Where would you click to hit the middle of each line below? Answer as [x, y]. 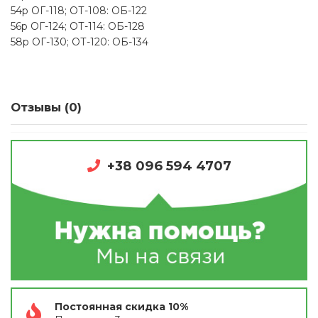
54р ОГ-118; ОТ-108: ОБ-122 [79, 10]
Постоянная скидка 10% [121, 306]
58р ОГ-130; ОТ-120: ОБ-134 [79, 42]
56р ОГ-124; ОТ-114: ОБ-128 [78, 26]
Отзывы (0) [46, 107]
